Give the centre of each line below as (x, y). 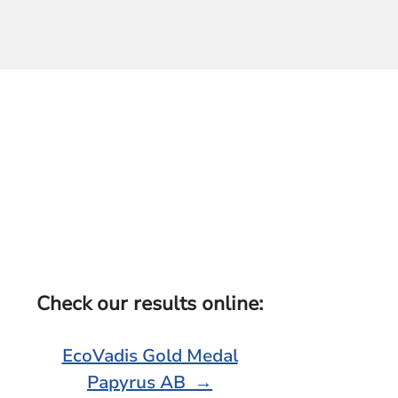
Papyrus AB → (150, 382)
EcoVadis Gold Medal (150, 356)
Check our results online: (150, 304)
